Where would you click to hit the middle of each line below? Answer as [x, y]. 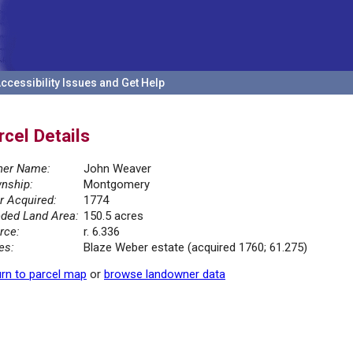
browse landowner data [165, 275]
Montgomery [117, 185]
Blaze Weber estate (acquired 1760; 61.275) [195, 248]
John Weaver [117, 169]
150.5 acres [113, 216]
